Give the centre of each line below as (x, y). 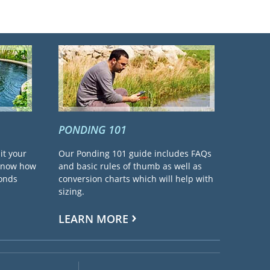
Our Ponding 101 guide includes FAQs (135, 154)
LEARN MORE (93, 219)
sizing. (71, 192)
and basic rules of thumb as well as (130, 166)
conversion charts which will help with (136, 179)
